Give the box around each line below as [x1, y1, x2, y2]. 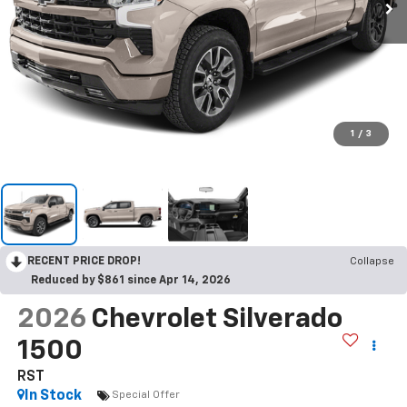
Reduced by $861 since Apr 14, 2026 [31, 274, 231, 286]
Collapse [350, 255, 394, 267]
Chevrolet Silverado [90, 305, 342, 333]
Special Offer [111, 390, 180, 402]
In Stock [24, 388, 82, 403]
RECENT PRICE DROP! [27, 255, 141, 267]
